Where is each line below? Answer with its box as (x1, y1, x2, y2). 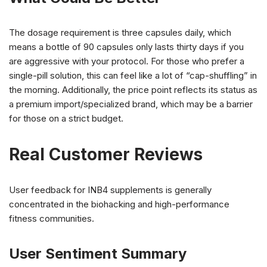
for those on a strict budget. (9, 112, 123, 124)
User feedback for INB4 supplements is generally (9, 184, 212, 195)
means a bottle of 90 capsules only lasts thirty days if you (9, 41, 244, 52)
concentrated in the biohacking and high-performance (9, 198, 229, 210)
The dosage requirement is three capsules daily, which (9, 26, 231, 38)
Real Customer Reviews (9, 144, 203, 164)
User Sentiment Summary (9, 244, 187, 262)
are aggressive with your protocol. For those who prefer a (9, 55, 244, 67)
